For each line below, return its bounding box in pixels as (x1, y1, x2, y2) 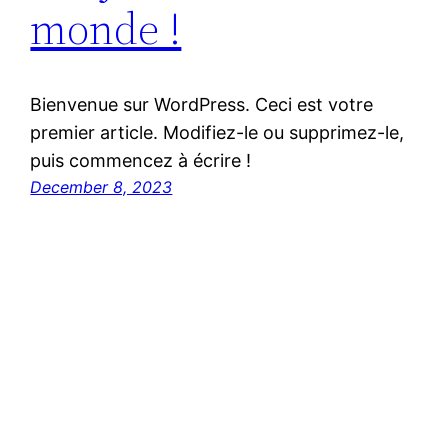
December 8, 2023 (30, 177, 173, 198)
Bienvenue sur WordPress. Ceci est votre (30, 94, 374, 116)
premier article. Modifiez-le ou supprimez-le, (30, 122, 405, 144)
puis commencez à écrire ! (30, 150, 252, 172)
